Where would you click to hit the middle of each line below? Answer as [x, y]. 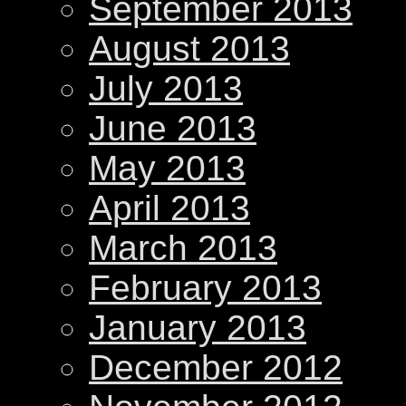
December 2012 [216, 367]
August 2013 [189, 48]
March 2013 [183, 247]
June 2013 [173, 128]
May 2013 [167, 168]
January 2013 [198, 327]
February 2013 [205, 287]
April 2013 [169, 208]
